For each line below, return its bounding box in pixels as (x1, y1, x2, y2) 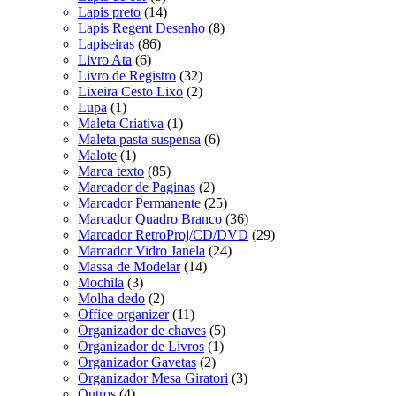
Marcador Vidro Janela (78, 242, 205, 258)
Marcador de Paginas (78, 179, 195, 194)
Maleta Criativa (78, 115, 164, 131)
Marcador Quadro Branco (78, 210, 222, 226)
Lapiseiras (78, 35, 134, 51)
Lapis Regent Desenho (78, 19, 205, 35)
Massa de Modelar (78, 258, 180, 274)
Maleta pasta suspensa (78, 131, 201, 147)
